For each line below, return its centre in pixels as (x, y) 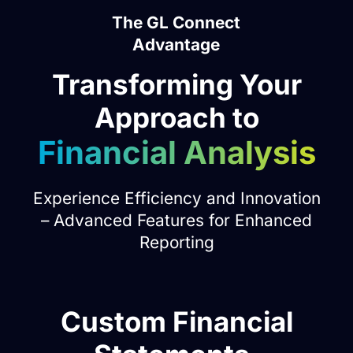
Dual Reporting (129, 322)
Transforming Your (176, 84)
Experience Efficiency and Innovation (176, 199)
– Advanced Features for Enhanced (176, 221)
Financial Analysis (176, 152)
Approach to (176, 117)
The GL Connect (176, 22)
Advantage (176, 44)
